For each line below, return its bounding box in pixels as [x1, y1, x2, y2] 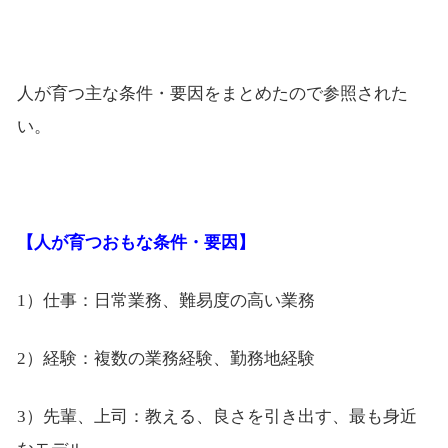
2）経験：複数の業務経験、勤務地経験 [16, 349, 315, 369]
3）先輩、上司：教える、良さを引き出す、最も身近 [16, 407, 417, 427]
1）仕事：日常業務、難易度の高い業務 [16, 291, 315, 311]
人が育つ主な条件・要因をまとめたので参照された [16, 84, 408, 104]
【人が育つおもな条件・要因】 [16, 233, 255, 253]
